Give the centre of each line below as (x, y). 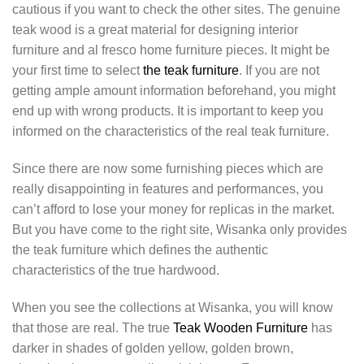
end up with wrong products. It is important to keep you (168, 111)
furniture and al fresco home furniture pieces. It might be (171, 50)
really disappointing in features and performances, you (168, 189)
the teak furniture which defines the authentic (140, 250)
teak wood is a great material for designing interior (155, 30)
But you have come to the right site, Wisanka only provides (180, 230)
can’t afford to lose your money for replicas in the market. (173, 210)
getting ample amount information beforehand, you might (174, 91)
